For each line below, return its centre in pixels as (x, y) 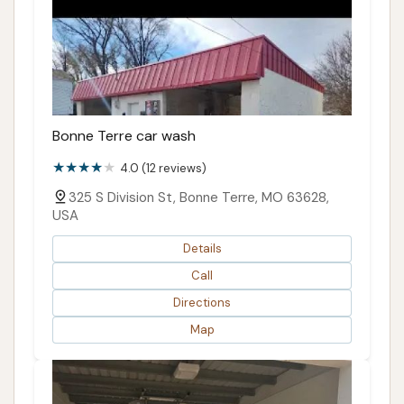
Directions (202, 303)
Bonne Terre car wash (124, 135)
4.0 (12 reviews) (163, 168)
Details (202, 249)
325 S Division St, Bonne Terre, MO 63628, (199, 197)
